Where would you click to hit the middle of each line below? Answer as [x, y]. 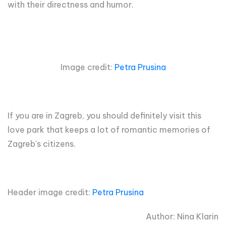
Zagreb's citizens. [42, 144]
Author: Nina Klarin [182, 216]
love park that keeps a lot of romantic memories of [109, 129]
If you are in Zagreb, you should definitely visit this [104, 115]
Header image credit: [50, 192]
